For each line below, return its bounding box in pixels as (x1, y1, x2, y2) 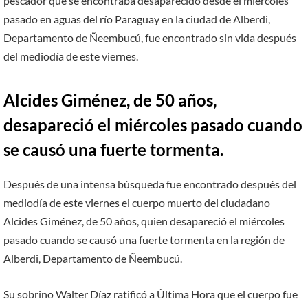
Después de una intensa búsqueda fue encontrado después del (3, 177, 296, 190)
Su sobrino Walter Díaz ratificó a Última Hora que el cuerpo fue (3, 287, 298, 300)
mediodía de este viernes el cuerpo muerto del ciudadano (3, 195, 270, 209)
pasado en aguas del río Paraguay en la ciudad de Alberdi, (3, 12, 270, 26)
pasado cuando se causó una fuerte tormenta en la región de (3, 232, 285, 246)
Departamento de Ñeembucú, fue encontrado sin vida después (3, 31, 296, 45)
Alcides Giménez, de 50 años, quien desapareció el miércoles (3, 214, 285, 228)
